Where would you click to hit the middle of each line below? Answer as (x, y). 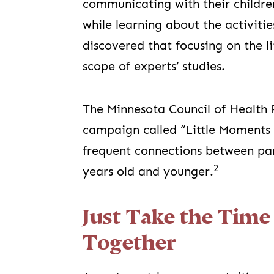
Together (130, 243)
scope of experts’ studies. (154, 67)
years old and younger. (148, 172)
